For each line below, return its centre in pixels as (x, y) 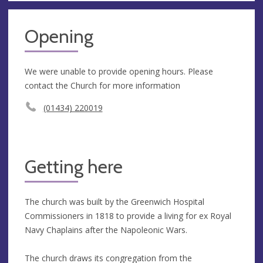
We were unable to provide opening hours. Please (119, 71)
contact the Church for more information (102, 85)
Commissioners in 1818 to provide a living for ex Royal (128, 215)
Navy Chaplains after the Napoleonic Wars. (107, 230)
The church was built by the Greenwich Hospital (114, 201)
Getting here (74, 166)
